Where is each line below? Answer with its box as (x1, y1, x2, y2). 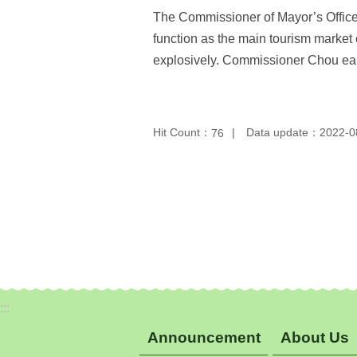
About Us (280, 328, 349, 346)
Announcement (147, 328, 261, 346)
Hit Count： (153, 125, 211, 139)
